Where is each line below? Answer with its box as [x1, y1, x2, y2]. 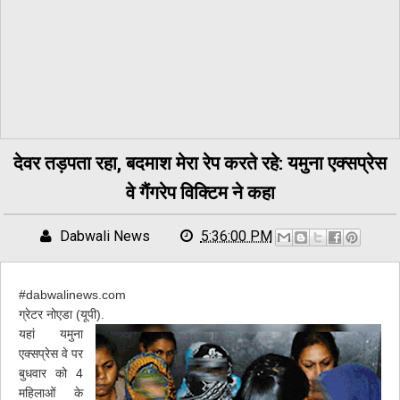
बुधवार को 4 [19, 366, 83, 380]
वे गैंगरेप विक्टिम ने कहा [125, 179, 275, 204]
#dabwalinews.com [19, 287, 126, 302]
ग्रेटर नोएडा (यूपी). [19, 307, 104, 321]
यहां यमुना [19, 327, 83, 341]
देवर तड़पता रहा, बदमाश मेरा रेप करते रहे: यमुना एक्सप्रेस [13, 150, 387, 175]
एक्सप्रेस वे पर [19, 346, 83, 361]
